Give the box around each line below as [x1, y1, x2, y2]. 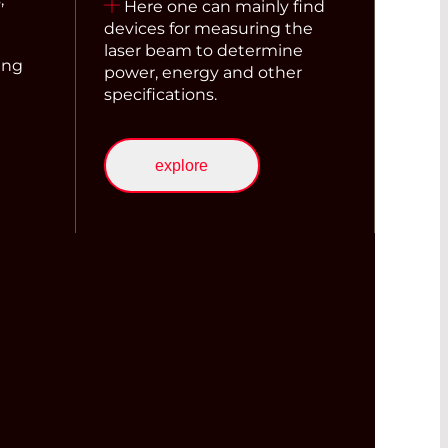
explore [155, 156, 208, 174]
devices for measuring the [103, 19, 313, 39]
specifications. [103, 85, 217, 105]
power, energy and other [103, 63, 302, 83]
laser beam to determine [103, 41, 303, 61]
